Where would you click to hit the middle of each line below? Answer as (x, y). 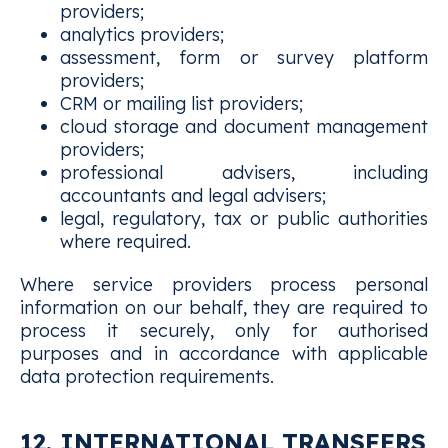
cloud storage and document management (244, 126)
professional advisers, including (244, 172)
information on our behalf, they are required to (224, 307)
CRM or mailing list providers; (181, 103)
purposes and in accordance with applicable (224, 353)
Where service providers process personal (224, 284)
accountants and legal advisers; (193, 195)
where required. (125, 241)
